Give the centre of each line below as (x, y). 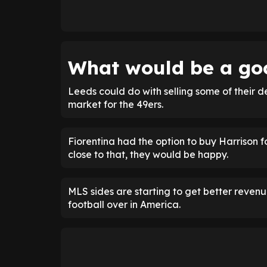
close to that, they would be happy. (148, 155)
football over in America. (124, 205)
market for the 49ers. (116, 105)
